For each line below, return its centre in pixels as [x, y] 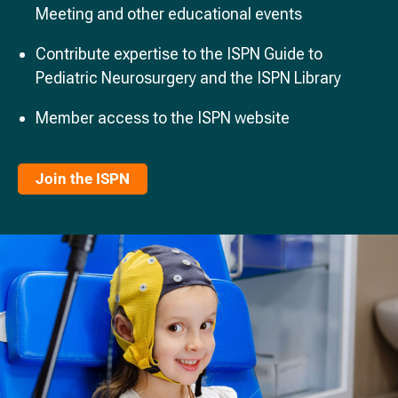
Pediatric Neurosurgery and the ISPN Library [188, 78]
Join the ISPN [83, 179]
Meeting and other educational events [169, 14]
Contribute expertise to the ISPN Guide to [179, 54]
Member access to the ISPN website [163, 118]
